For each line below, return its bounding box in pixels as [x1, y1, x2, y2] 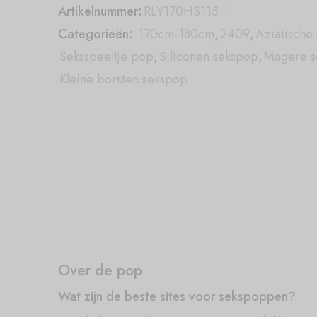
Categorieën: [58, 24, 133, 43]
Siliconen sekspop [159, 47, 258, 66]
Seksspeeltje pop [59, 47, 154, 66]
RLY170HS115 [144, 1, 219, 21]
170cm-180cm [138, 24, 214, 43]
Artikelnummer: [58, 1, 142, 21]
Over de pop [58, 259, 142, 282]
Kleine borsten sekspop [59, 69, 188, 88]
